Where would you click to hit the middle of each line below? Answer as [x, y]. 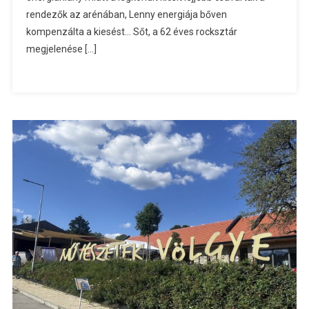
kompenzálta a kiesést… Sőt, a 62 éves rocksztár [131, 31]
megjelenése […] [61, 49]
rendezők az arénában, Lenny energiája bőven [126, 14]
